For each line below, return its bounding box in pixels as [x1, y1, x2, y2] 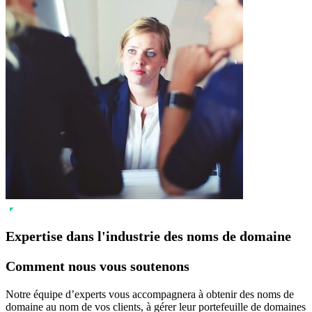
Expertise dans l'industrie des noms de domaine [6, 228, 291, 244]
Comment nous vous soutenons [6, 258, 189, 274]
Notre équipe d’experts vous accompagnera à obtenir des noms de [6, 288, 294, 301]
